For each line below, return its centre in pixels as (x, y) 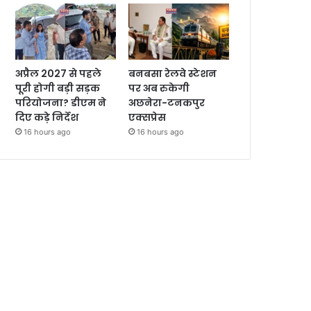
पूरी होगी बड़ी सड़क (58, 89)
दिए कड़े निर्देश (47, 118)
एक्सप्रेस (148, 118)
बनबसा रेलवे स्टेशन (173, 74)
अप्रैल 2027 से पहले (59, 74)
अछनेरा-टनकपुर (167, 103)
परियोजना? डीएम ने (61, 103)
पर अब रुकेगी (159, 89)
